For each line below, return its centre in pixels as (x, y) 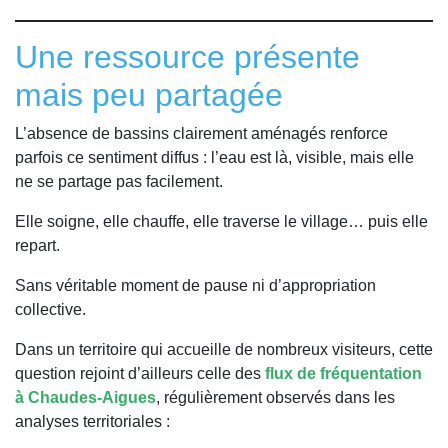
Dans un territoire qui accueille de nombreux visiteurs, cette (224, 349)
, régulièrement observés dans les (275, 397)
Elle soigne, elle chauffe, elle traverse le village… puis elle (221, 221)
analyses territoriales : (92, 421)
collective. (50, 309)
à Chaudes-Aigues (85, 397)
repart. (37, 245)
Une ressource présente (187, 56)
